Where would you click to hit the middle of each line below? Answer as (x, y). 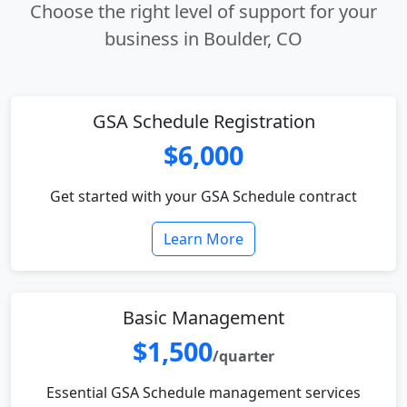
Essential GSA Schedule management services (203, 392)
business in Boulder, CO (203, 39)
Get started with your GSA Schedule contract (203, 196)
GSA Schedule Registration (203, 121)
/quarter (243, 356)
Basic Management (203, 318)
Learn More (203, 239)
